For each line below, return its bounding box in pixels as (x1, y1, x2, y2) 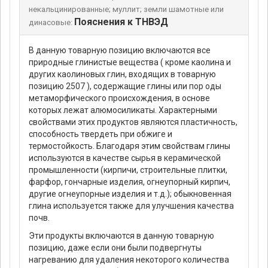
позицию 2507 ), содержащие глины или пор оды (29, 81, 221, 92)
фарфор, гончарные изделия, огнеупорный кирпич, (29, 177, 230, 187)
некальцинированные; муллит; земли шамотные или (29, 5, 224, 14)
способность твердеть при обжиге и (29, 129, 172, 139)
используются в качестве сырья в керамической (29, 153, 221, 163)
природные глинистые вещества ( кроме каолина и (29, 57, 231, 68)
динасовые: (29, 18, 72, 28)
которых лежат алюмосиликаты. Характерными (29, 105, 217, 115)
